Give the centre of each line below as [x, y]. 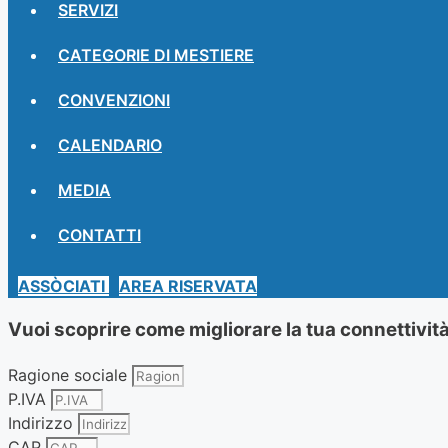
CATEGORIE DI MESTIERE [156, 54]
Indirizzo [43, 423]
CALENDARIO [110, 144]
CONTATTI [99, 234]
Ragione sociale [70, 375]
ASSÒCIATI [61, 285]
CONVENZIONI [114, 99]
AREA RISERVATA [188, 285]
